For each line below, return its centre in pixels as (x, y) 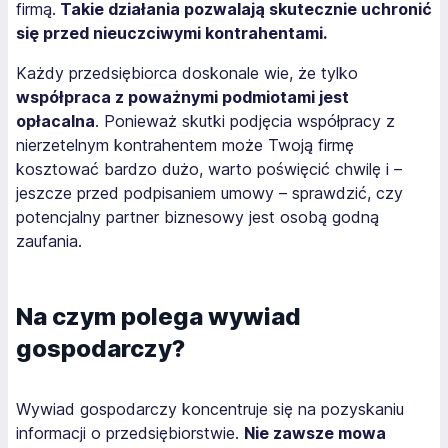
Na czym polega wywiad (158, 316)
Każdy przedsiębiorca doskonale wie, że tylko (187, 72)
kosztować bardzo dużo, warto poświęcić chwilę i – (209, 168)
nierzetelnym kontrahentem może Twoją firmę (185, 144)
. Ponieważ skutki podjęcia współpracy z (245, 120)
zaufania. (49, 240)
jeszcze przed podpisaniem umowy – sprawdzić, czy (209, 192)
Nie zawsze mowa (315, 432)
